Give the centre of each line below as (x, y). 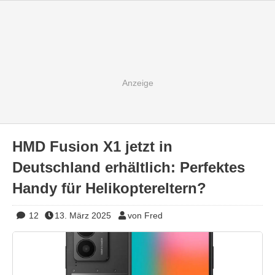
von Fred (145, 215)
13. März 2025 (83, 215)
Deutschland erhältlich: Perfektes (129, 167)
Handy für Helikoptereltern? (109, 188)
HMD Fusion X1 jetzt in (92, 146)
